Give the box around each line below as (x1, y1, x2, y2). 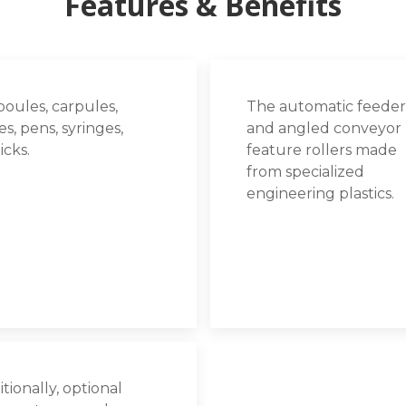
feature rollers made (246, 140, 397, 159)
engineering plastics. (246, 184, 394, 202)
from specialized (246, 162, 364, 180)
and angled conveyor (246, 119, 401, 137)
